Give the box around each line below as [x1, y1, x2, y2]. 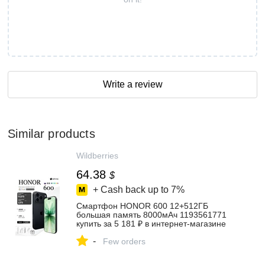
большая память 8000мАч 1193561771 [76, 210, 227, 219]
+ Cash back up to [93, 185, 169, 195]
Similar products [8, 127, 95, 140]
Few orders [103, 237, 146, 246]
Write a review [102, 79, 163, 89]
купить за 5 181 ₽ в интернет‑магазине [76, 219, 226, 228]
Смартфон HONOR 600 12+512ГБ [76, 201, 208, 211]
